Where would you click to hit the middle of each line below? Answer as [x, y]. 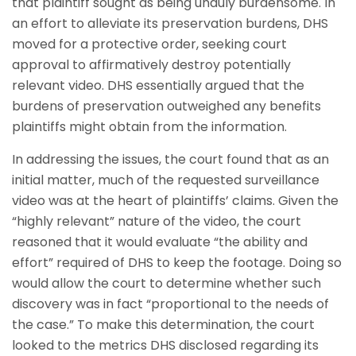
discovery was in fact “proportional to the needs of [170, 304]
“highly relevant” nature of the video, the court [157, 221]
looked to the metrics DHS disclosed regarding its [165, 345]
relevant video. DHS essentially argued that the [158, 85]
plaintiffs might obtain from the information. [149, 127]
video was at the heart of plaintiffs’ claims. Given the [175, 201]
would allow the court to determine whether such [166, 283]
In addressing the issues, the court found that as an [170, 159]
